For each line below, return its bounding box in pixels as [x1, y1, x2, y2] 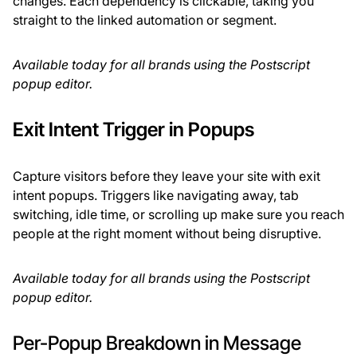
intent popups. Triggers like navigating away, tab [13, 187, 299, 204]
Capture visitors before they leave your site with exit [13, 168, 320, 185]
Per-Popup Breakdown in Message [13, 331, 301, 355]
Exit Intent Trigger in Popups [13, 118, 254, 142]
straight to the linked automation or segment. [13, 12, 277, 29]
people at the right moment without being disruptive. [13, 226, 321, 242]
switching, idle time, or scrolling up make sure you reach [13, 206, 344, 223]
